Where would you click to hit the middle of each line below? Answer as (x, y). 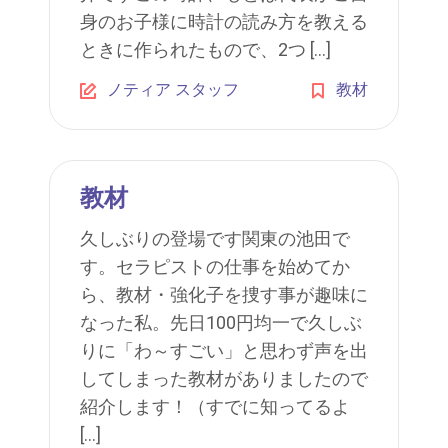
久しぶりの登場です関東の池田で (215, 238)
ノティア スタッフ (173, 89)
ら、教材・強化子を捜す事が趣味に (224, 294)
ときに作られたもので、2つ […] (205, 49)
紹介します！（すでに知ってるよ (215, 406)
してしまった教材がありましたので (224, 378)
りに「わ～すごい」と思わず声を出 (224, 350)
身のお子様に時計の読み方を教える (224, 21)
